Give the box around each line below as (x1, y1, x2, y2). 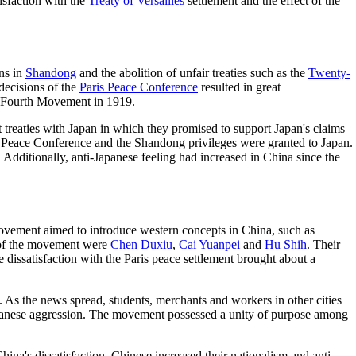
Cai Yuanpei (179, 238, 240, 252)
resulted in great (198, 80, 281, 95)
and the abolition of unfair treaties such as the (76, 66, 308, 80)
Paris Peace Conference (79, 80, 198, 95)
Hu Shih (265, 238, 307, 252)
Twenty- (308, 66, 350, 80)
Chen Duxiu (110, 238, 172, 252)
